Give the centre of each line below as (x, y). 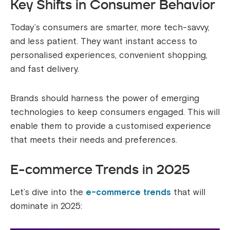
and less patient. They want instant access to (104, 42)
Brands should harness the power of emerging (105, 99)
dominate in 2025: (46, 206)
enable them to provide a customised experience (111, 126)
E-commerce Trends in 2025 (100, 170)
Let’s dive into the (48, 193)
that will (188, 193)
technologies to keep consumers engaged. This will (115, 112)
